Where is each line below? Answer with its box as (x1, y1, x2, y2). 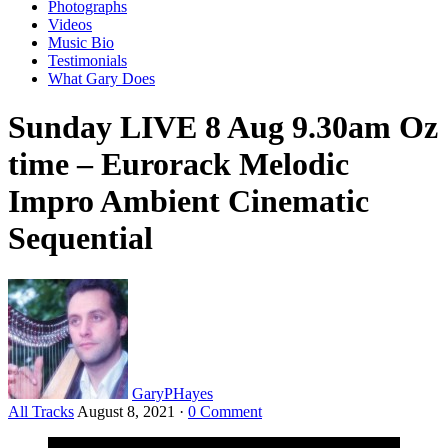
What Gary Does (48, 69, 155, 87)
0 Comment (188, 402, 262, 420)
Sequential (8, 220, 153, 257)
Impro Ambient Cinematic (8, 183, 369, 220)
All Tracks (8, 402, 74, 420)
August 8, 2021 (77, 402, 175, 420)
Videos (48, 15, 92, 33)
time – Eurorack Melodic (8, 146, 349, 183)
